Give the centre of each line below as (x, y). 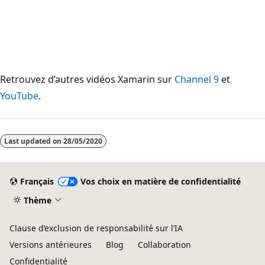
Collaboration (164, 245)
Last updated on (34, 141)
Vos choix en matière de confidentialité (160, 182)
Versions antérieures (51, 245)
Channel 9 (197, 79)
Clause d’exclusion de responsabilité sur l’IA (96, 228)
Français (37, 182)
